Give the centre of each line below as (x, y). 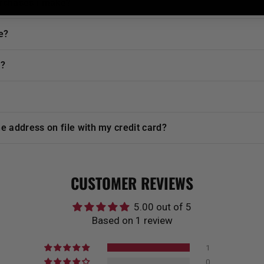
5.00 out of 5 (163, 207)
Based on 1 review (132, 220)
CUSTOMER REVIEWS (132, 183)
